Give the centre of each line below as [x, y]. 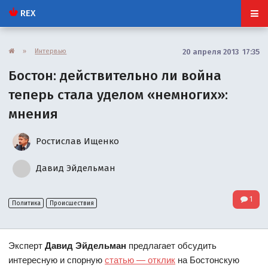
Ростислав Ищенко [77, 141]
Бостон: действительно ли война [115, 75]
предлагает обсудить [172, 245]
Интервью [51, 51]
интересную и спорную [57, 260]
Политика [26, 203]
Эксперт [27, 245]
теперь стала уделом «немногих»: [118, 95]
